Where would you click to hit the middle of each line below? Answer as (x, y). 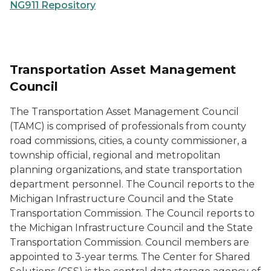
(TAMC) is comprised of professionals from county (128, 126)
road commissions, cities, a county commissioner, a (128, 141)
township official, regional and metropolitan (115, 155)
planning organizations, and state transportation (126, 170)
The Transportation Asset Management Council (124, 112)
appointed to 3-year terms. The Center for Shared (130, 257)
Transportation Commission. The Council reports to (132, 214)
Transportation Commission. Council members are (129, 243)
